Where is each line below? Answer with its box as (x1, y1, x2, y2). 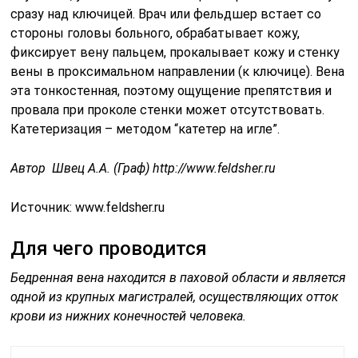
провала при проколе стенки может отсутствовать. (10, 101, 325, 117)
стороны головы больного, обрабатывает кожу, (10, 25, 300, 41)
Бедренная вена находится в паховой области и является (10, 269, 347, 285)
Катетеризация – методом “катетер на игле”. (10, 121, 280, 137)
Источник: (10, 199, 76, 215)
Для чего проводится (10, 237, 208, 260)
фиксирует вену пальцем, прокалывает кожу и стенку (10, 44, 340, 60)
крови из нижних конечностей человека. (10, 308, 247, 324)
